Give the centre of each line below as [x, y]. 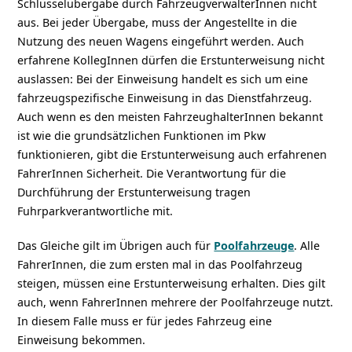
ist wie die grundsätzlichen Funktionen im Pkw [142, 135]
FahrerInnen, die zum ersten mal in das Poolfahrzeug [160, 264]
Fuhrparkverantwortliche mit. [95, 211]
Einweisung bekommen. [82, 339]
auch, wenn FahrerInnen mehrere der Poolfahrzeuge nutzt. [176, 302]
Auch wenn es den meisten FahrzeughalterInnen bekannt [170, 116]
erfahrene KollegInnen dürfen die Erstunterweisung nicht [171, 60]
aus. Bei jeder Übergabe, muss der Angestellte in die [158, 22]
